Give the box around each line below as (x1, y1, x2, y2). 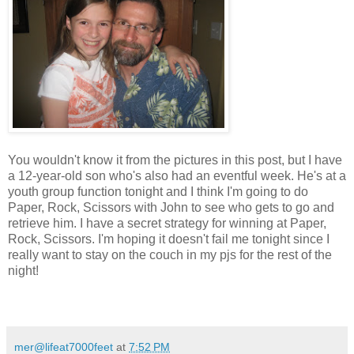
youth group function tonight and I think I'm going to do (8, 184, 308, 198)
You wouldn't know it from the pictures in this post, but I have (8, 153, 342, 167)
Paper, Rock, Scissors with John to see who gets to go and (8, 200, 334, 214)
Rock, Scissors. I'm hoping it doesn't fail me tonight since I (8, 232, 330, 246)
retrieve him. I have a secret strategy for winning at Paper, (8, 216, 326, 230)
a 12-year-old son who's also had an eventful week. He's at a (8, 168, 346, 183)
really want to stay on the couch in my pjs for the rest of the (8, 247, 332, 262)
